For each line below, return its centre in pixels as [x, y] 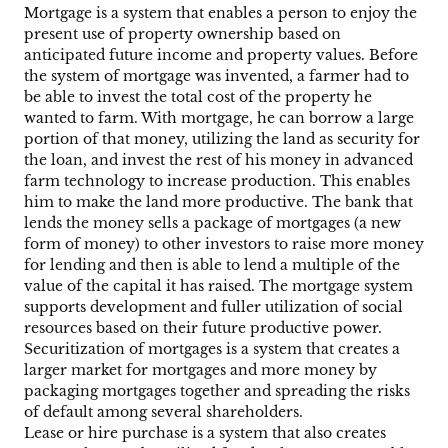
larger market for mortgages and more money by [200, 370]
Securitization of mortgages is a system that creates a [212, 349]
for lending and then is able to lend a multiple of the [212, 265]
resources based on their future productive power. [203, 328]
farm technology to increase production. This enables [217, 181]
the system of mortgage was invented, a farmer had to [216, 76]
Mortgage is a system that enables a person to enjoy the [220, 13]
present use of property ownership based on [182, 34]
